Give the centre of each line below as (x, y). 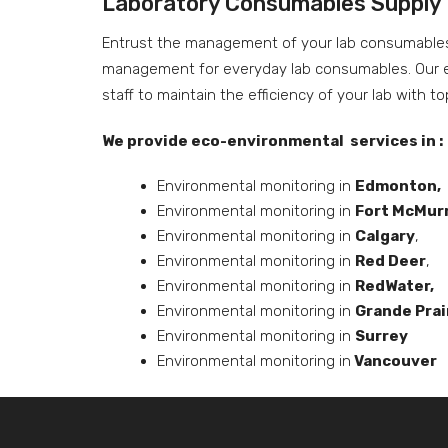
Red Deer (390, 261)
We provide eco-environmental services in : (272, 141)
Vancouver (394, 361)
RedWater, (394, 286)
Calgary (385, 236)
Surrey (381, 336)
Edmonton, (398, 186)
